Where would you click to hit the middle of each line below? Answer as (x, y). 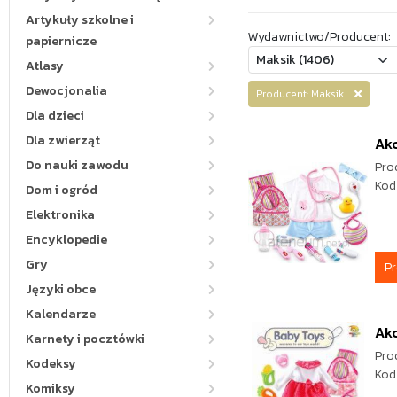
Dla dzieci (55, 116)
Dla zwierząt (63, 140)
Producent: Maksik (305, 94)
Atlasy (45, 66)
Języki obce (61, 289)
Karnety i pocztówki (85, 339)
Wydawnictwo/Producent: (319, 37)
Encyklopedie (66, 240)
